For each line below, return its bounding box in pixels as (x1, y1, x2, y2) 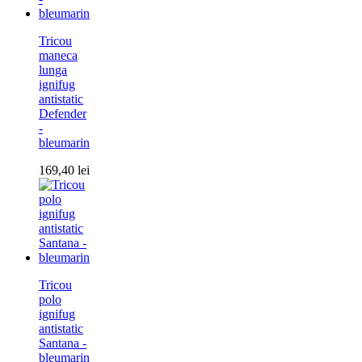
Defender (39, 107, 86, 121)
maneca (39, 48, 78, 63)
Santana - (39, 336, 86, 351)
